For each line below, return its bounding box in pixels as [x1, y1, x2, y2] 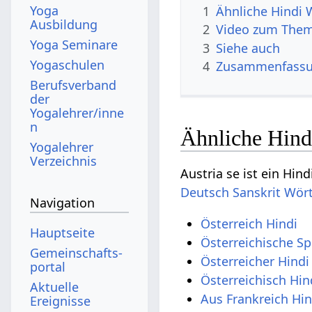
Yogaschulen [30, 56, 105, 73]
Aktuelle [30, 278, 79, 295]
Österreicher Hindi [201, 253, 310, 270]
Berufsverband [30, 76, 117, 93]
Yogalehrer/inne [30, 104, 125, 121]
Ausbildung [30, 15, 98, 33]
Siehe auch [216, 39, 281, 56]
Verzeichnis [30, 152, 97, 169]
